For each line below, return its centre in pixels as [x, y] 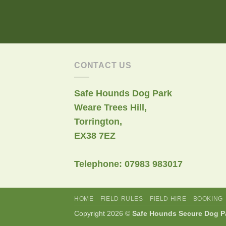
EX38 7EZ [95, 136]
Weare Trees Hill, [110, 108]
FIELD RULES [122, 199]
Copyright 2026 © [103, 214]
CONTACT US [103, 65]
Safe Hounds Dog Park [123, 94]
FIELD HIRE [168, 199]
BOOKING [208, 199]
